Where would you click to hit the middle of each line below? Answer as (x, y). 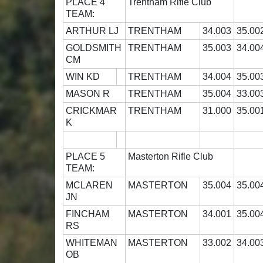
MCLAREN (90, 186)
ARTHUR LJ (94, 31)
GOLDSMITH (94, 48)
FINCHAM (88, 214)
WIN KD (84, 77)
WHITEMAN (92, 243)
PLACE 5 (92, 157)
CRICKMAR (92, 111)
